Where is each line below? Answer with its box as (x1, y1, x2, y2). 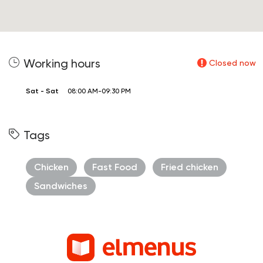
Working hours (23, 56, 100, 71)
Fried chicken (161, 161, 218, 173)
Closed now (209, 58, 256, 68)
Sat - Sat (26, 87, 59, 96)
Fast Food (92, 161, 137, 173)
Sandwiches (34, 180, 87, 192)
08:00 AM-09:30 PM (68, 87, 131, 96)
